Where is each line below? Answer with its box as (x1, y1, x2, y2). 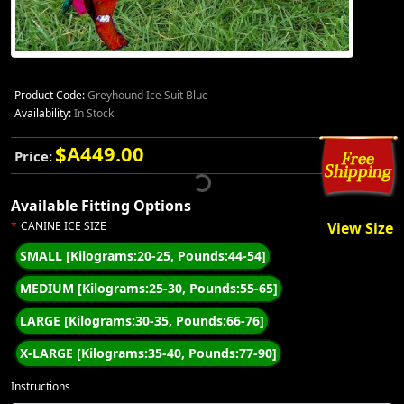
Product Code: (14, 87, 85, 103)
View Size (327, 218, 393, 238)
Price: (14, 147, 52, 165)
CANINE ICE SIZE (21, 218, 106, 234)
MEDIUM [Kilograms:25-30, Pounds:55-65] (20, 280, 279, 297)
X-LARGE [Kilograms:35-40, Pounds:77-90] (20, 344, 278, 362)
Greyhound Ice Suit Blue (85, 87, 208, 103)
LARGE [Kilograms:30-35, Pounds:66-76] (20, 312, 265, 329)
